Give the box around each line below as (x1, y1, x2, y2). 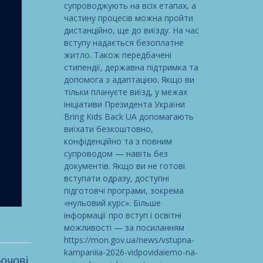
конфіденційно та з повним (63, 135, 172, 147)
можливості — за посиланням (63, 221, 184, 233)
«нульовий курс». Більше (63, 197, 161, 208)
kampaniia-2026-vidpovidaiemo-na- (63, 246, 198, 258)
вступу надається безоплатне (63, 36, 184, 48)
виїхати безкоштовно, (63, 123, 153, 134)
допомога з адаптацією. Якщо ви (63, 73, 194, 85)
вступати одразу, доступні (63, 172, 169, 184)
